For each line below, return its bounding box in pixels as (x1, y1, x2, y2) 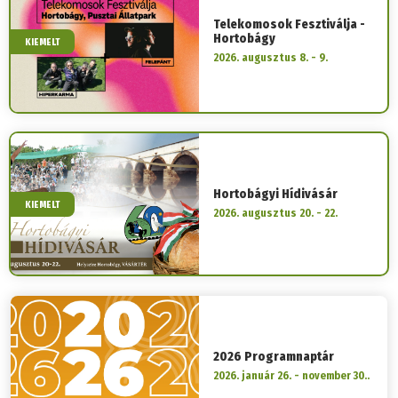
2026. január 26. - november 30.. (213, 369, 370, 382)
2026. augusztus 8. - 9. (213, 51, 328, 64)
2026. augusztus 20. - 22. (213, 206, 338, 219)
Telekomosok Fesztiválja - (213, 16, 365, 32)
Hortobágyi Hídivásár (213, 186, 338, 202)
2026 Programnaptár (213, 348, 334, 364)
